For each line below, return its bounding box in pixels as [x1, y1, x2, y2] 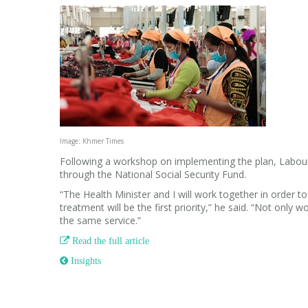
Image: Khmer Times [60, 136, 124, 146]
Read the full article [69, 236, 149, 245]
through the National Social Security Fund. [60, 168, 246, 181]
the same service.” [60, 214, 141, 227]
